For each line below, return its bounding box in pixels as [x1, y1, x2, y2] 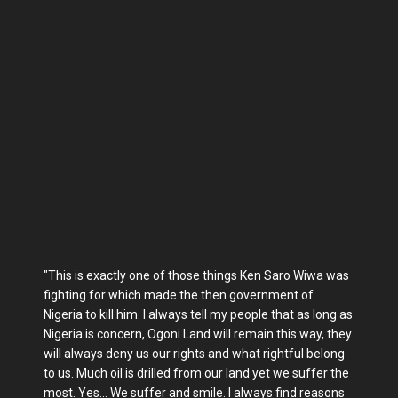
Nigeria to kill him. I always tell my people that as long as [44, 306, 353, 322]
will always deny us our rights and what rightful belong [44, 346, 345, 361]
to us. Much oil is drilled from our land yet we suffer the [44, 365, 349, 380]
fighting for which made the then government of [44, 287, 314, 302]
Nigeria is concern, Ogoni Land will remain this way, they [44, 326, 352, 341]
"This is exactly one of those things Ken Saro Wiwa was [44, 267, 349, 283]
